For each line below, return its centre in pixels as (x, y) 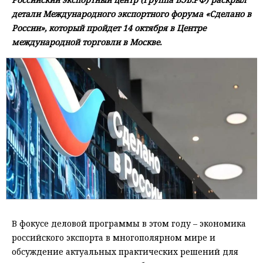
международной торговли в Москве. (87, 42)
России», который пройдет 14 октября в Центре (109, 28)
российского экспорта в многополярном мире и (114, 238)
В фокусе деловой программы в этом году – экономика (129, 224)
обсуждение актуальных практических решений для (125, 252)
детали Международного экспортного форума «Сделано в (131, 14)
